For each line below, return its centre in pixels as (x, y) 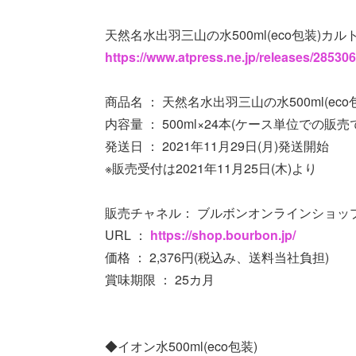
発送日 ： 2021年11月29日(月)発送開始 (217, 145)
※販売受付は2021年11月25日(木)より (211, 168)
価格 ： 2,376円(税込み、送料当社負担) (217, 257)
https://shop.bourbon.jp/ (223, 234)
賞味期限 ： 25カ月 (160, 279)
